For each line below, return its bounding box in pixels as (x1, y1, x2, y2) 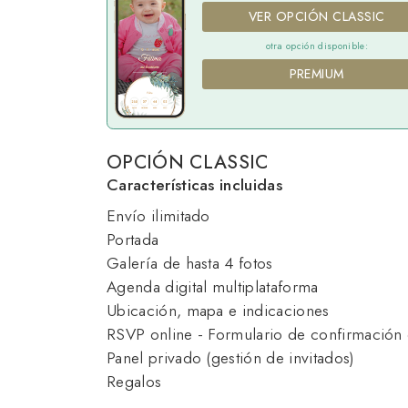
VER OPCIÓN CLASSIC (248, 7, 385, 26)
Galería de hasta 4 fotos (107, 251, 273, 276)
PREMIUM (289, 65, 344, 84)
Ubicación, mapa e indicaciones (107, 299, 330, 323)
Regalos (107, 370, 162, 394)
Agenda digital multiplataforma (107, 275, 319, 300)
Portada (107, 228, 159, 252)
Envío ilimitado (107, 204, 210, 229)
